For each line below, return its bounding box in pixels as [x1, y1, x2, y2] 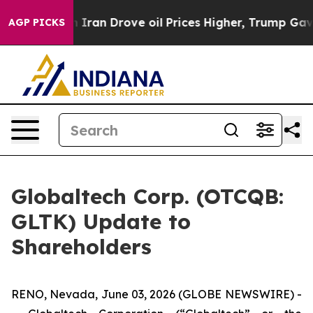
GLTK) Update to [11, 208, 191, 235]
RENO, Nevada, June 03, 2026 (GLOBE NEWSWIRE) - [11, 287, 302, 301]
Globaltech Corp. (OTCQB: [11, 183, 284, 210]
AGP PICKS [8, 16, 65, 29]
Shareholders [11, 233, 152, 260]
